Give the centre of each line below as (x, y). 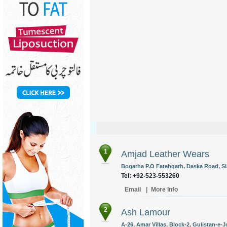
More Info (164, 190)
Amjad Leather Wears (165, 154)
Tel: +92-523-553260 (150, 176)
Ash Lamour (146, 212)
